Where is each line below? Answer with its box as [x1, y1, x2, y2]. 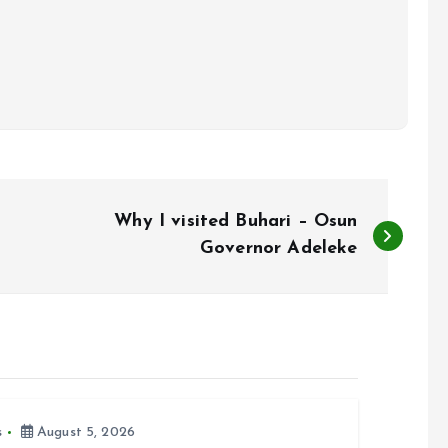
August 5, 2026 [32, 425, 136, 440]
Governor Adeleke [200, 239, 358, 258]
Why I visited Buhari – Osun [114, 212, 358, 231]
